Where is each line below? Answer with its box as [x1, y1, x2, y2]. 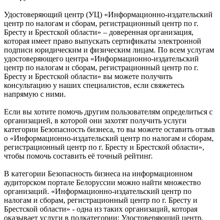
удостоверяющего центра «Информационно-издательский [4, 55, 199, 63]
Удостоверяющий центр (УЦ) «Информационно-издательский [4, 10, 213, 19]
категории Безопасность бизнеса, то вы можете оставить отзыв [4, 125, 215, 134]
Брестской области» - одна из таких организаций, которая [4, 205, 197, 214]
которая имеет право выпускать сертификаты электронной [4, 37, 201, 46]
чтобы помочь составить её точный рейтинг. [4, 152, 153, 161]
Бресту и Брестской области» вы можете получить [4, 72, 172, 81]
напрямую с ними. [4, 90, 66, 99]
